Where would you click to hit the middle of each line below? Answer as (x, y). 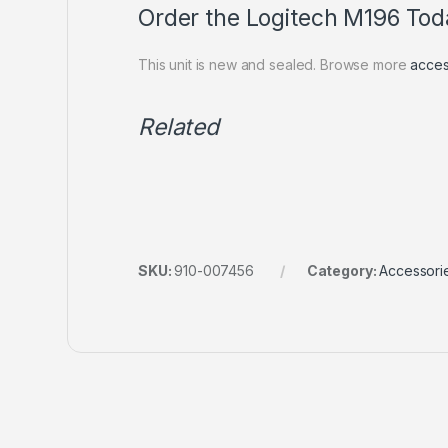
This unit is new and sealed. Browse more (274, 64)
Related (179, 126)
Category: (343, 270)
